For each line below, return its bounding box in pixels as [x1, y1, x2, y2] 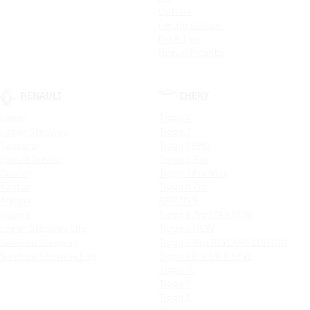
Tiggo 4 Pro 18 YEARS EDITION [158, 235, 287, 248]
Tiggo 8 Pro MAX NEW [158, 208, 253, 220]
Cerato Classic [158, 18, 222, 30]
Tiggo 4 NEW [158, 221, 215, 234]
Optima [158, 4, 192, 17]
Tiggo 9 [158, 277, 191, 289]
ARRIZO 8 [158, 194, 198, 206]
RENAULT [21, 89, 63, 101]
